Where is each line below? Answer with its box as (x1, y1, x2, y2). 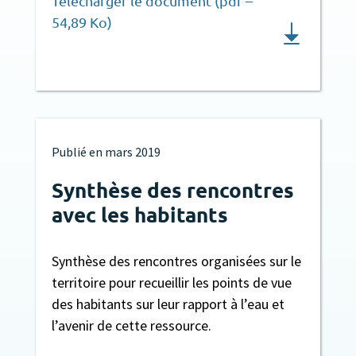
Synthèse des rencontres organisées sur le (51, 251, 301, 270)
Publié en (51, 143, 103, 160)
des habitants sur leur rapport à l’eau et (51, 294, 284, 313)
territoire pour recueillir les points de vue (51, 273, 292, 292)
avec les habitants (51, 200, 228, 227)
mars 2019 (104, 143, 161, 160)
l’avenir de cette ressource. (51, 315, 211, 335)
